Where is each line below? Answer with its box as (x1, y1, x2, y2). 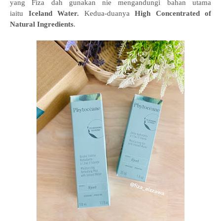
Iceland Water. (28, 9, 84, 17)
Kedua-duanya (84, 9, 135, 17)
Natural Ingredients (10, 20, 74, 28)
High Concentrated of (135, 9, 211, 17)
